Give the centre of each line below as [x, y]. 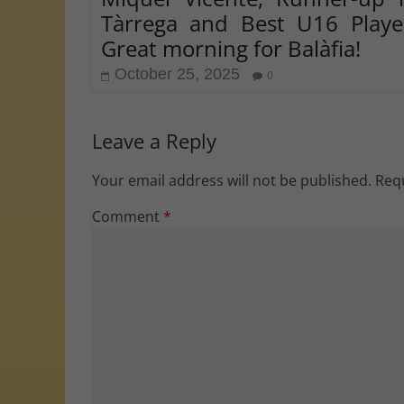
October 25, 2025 [177, 73]
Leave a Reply [154, 140]
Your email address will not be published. [232, 180]
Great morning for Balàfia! [231, 48]
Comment [128, 216]
